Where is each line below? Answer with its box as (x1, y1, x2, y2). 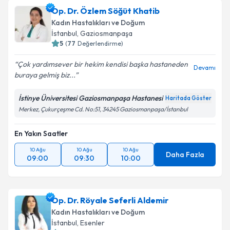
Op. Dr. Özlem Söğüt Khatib (51, 6, 160, 16)
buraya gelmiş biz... (14, 70, 75, 80)
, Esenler (77, 218, 105, 227)
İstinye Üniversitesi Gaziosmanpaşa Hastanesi (18, 93, 163, 103)
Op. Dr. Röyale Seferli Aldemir (51, 195, 168, 205)
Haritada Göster (165, 94, 212, 102)
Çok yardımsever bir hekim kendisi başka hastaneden (17, 60, 188, 69)
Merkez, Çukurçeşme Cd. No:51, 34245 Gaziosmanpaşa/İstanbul (18, 105, 188, 113)
